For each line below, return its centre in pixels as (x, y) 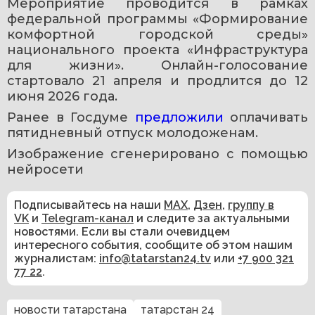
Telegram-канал (88, 218)
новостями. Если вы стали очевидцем (122, 231)
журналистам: (57, 258)
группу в (251, 205)
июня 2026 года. (64, 96)
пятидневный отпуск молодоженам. (134, 133)
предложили (182, 117)
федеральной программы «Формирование (157, 19)
